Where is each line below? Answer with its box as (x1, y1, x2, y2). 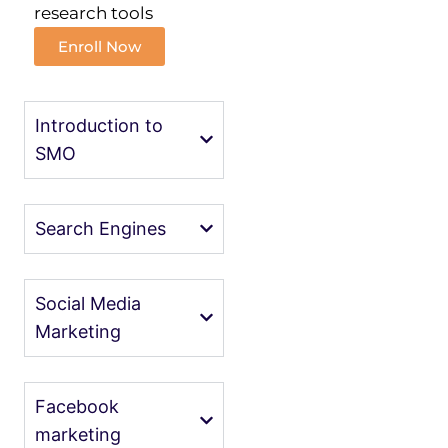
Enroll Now (58, 36, 141, 56)
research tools (34, 2, 153, 23)
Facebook (35, 395, 119, 417)
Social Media (35, 292, 141, 314)
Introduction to (35, 114, 163, 136)
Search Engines (35, 217, 166, 239)
